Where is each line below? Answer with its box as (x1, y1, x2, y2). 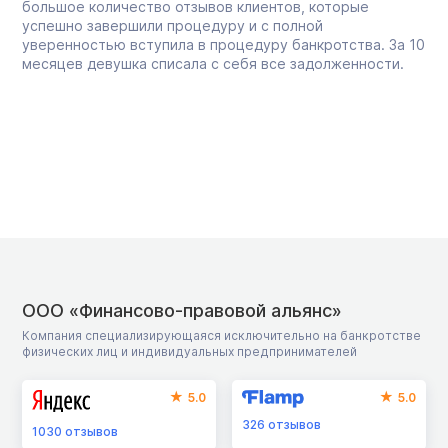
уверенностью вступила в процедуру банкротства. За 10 (22, 35, 425, 53)
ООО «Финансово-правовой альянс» (22, 299, 342, 321)
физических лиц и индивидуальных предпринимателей (22, 343, 357, 359)
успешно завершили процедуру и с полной (22, 16, 323, 34)
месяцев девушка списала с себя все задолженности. (22, 54, 404, 72)
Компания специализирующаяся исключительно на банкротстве (22, 327, 421, 343)
